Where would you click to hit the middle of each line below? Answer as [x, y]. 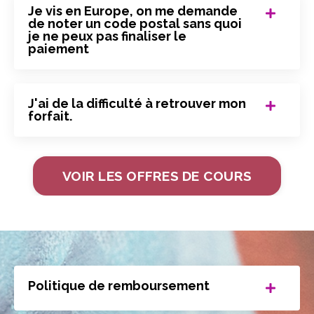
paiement [59, 49]
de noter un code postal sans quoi [135, 24]
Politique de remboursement [119, 286]
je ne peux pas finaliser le [107, 36]
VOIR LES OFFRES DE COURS [157, 176]
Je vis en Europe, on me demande [133, 11]
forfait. [50, 116]
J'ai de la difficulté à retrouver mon [137, 104]
